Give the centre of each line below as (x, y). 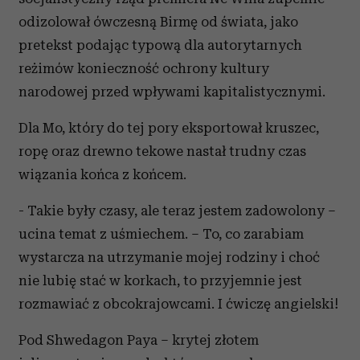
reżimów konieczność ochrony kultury (144, 69)
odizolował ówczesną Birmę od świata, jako (158, 22)
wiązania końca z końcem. (102, 175)
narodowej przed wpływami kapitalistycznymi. (172, 92)
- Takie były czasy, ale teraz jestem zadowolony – (177, 211)
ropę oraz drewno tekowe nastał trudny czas (162, 151)
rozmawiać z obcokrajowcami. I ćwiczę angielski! (178, 304)
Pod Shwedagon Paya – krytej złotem (139, 340)
